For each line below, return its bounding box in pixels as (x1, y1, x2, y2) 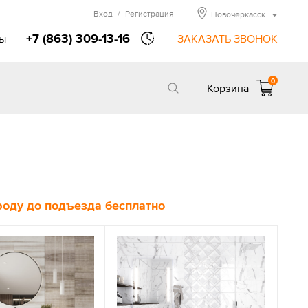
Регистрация (125, 9, 174, 19)
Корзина (207, 82, 249, 94)
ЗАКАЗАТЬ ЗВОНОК (177, 32, 278, 45)
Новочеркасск (211, 10, 265, 19)
